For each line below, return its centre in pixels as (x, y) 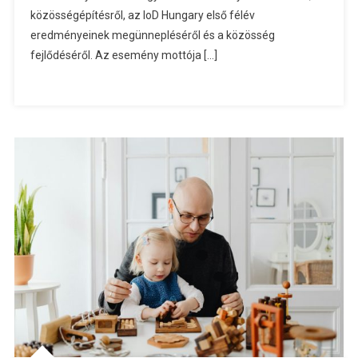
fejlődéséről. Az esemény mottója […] (123, 55)
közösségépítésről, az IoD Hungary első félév (142, 15)
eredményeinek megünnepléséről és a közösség (152, 35)
